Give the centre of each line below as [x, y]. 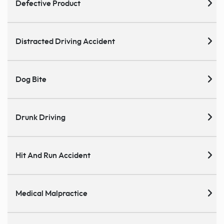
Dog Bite [31, 79]
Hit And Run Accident [53, 155]
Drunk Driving [40, 117]
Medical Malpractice [51, 193]
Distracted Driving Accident [65, 41]
